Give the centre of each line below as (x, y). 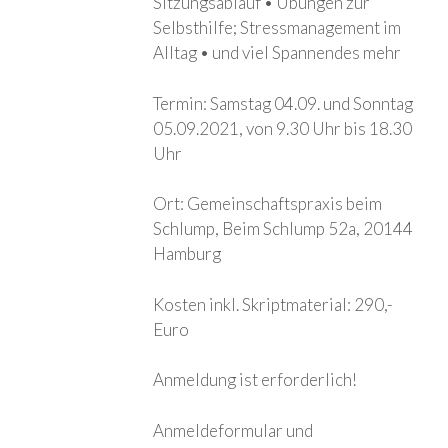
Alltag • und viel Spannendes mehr (277, 53)
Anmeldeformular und (233, 430)
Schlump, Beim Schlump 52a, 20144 (283, 229)
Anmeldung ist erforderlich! (255, 380)
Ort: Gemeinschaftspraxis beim (268, 204)
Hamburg (187, 254)
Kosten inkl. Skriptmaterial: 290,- (273, 304)
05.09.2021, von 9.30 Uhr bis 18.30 (283, 128)
